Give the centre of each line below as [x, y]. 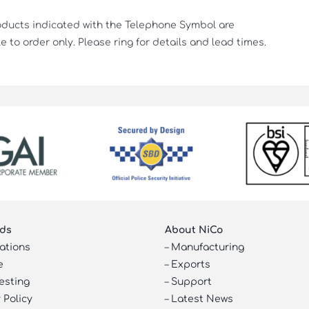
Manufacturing [208, 247]
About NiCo [194, 230]
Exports [191, 264]
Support [192, 281]
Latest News [202, 299]
